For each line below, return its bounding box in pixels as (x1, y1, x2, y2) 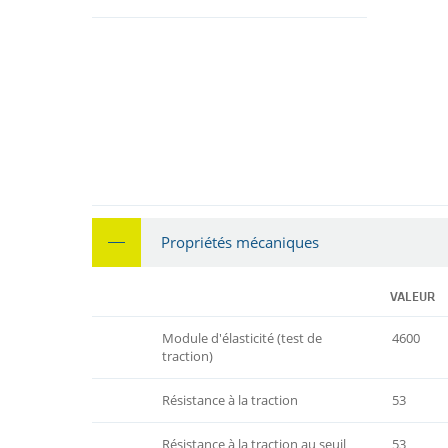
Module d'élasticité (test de (162, 328, 322, 347)
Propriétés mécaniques (161, 231, 319, 252)
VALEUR (390, 290, 435, 304)
